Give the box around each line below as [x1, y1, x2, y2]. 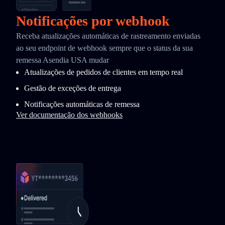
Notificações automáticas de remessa [24, 100, 140, 108]
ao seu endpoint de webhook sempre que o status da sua [16, 44, 193, 52]
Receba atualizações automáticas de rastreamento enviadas [16, 32, 200, 40]
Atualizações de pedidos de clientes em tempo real [24, 68, 183, 76]
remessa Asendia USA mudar [16, 56, 109, 64]
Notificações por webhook [16, 13, 170, 29]
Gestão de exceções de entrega [24, 84, 121, 92]
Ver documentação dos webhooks [16, 110, 123, 119]
